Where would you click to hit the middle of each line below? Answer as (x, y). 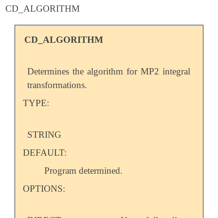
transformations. (57, 85)
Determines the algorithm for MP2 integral (109, 71)
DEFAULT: (45, 152)
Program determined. (84, 170)
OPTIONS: (44, 188)
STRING (45, 134)
